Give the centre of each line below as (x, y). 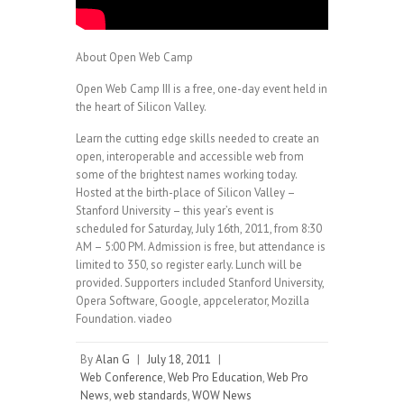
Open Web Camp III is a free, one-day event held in (202, 89)
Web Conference (122, 377)
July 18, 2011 (179, 359)
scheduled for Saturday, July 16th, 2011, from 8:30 (199, 229)
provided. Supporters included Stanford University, (200, 283)
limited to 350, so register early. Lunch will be (189, 265)
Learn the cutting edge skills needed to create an (197, 138)
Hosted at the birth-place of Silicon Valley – (185, 193)
